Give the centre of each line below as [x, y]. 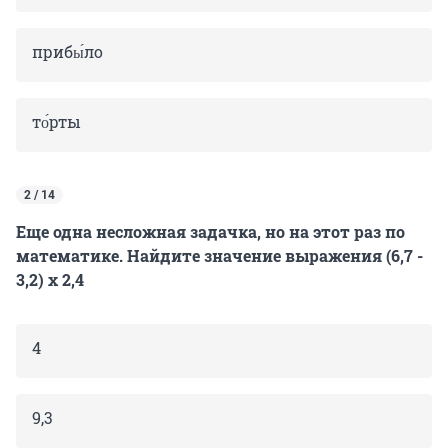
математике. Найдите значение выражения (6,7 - [219, 256]
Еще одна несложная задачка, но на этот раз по [210, 232]
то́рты [56, 122]
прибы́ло [67, 52]
